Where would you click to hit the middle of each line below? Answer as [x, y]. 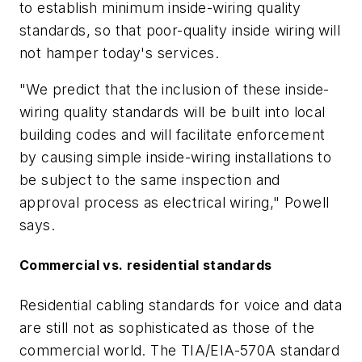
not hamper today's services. [120, 53]
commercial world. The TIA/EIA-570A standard [180, 350]
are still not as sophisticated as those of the [167, 327]
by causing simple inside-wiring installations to [176, 158]
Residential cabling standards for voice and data [181, 305]
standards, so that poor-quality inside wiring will [180, 30]
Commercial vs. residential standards [146, 265]
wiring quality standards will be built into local [173, 112]
